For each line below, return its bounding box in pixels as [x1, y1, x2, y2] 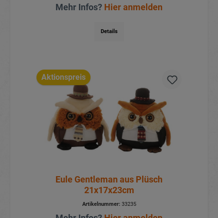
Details [100, 28, 118, 35]
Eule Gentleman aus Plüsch [55, 174, 163, 184]
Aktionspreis [41, 72, 86, 82]
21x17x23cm [84, 184, 134, 195]
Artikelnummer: [82, 200, 120, 207]
